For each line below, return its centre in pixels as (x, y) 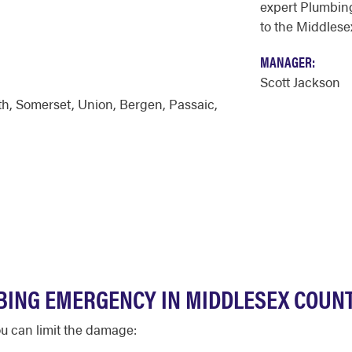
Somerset (44, 104)
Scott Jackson (300, 82)
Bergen (141, 104)
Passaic (192, 104)
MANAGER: (288, 62)
